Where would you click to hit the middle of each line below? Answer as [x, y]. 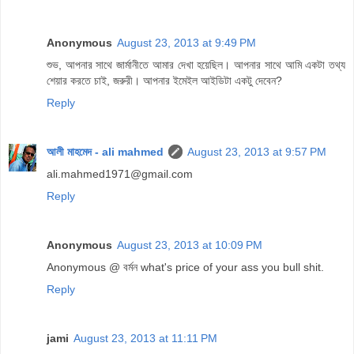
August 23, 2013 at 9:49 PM [186, 42]
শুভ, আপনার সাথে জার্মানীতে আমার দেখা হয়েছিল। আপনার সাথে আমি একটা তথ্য [196, 64]
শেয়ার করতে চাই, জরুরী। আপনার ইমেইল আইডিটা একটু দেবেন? [164, 80]
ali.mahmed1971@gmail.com [120, 173]
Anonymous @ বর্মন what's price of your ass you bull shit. [185, 267]
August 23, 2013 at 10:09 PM [190, 245]
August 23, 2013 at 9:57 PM [257, 151]
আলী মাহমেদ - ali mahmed [105, 151]
